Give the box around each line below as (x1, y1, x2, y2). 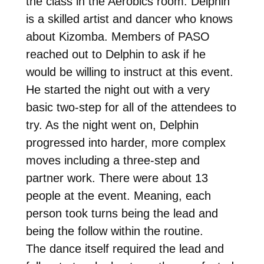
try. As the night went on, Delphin (25, 118, 199, 131)
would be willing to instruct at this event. (25, 65, 233, 78)
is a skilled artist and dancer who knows (25, 12, 233, 25)
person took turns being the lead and (25, 206, 218, 220)
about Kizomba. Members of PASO (25, 29, 210, 43)
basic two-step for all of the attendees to (25, 100, 236, 114)
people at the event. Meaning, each (25, 189, 211, 202)
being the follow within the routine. (25, 224, 203, 237)
